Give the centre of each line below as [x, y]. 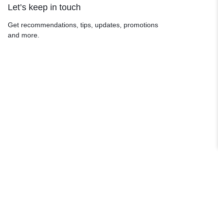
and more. [24, 35]
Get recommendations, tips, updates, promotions [83, 25]
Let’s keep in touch [44, 7]
